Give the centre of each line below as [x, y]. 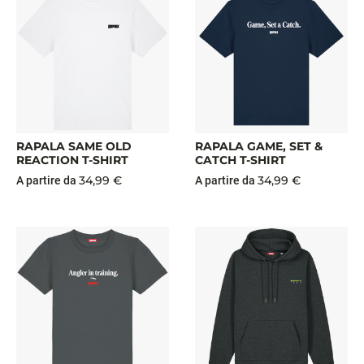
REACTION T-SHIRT [72, 160]
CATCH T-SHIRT [240, 160]
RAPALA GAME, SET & [259, 146]
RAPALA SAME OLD [74, 146]
